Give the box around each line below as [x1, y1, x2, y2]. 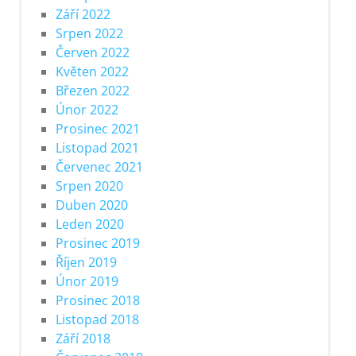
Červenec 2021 [56, 157, 144, 176]
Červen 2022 [56, 43, 130, 61]
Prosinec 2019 [56, 234, 141, 252]
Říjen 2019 [56, 253, 118, 271]
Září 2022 [56, 5, 111, 23]
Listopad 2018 [56, 310, 140, 328]
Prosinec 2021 [56, 119, 141, 137]
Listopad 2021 [56, 138, 140, 157]
